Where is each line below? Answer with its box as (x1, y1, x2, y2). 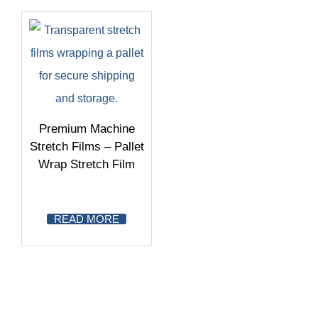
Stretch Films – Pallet (29, 140, 144, 153)
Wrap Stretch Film (38, 158, 135, 171)
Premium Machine (38, 122, 135, 136)
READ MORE (54, 212, 119, 225)
